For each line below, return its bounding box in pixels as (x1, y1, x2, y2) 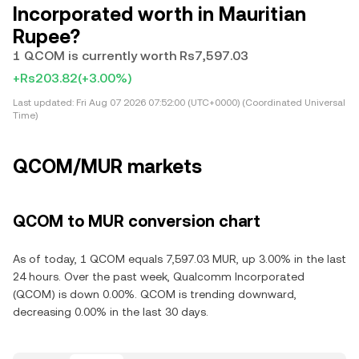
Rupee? (13, 26, 80, 48)
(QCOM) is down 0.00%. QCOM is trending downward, (13, 288, 296, 301)
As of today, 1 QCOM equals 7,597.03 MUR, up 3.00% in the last (13, 252, 346, 265)
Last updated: (13, 97, 74, 108)
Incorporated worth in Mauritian (13, 3, 306, 26)
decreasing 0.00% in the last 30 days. (13, 305, 208, 318)
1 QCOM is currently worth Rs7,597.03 (13, 48, 248, 63)
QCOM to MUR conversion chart (13, 212, 260, 231)
